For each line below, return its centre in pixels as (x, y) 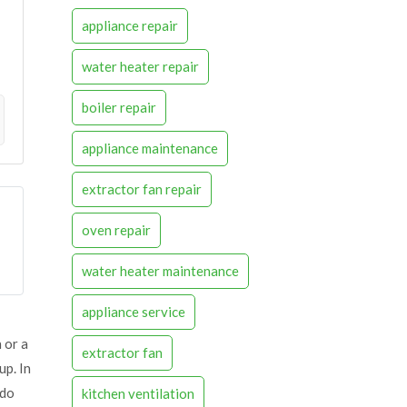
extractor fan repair (142, 189)
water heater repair (140, 66)
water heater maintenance (160, 270)
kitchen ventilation (138, 393)
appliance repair (130, 25)
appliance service (134, 311)
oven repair (116, 229)
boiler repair (119, 107)
